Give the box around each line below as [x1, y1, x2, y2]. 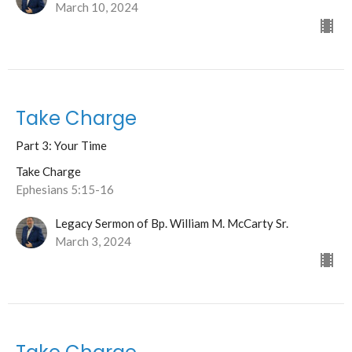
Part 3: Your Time [16, 138, 107, 153]
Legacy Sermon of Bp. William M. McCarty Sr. [55, 216, 288, 231]
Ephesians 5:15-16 [16, 182, 114, 197]
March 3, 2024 [55, 234, 131, 249]
